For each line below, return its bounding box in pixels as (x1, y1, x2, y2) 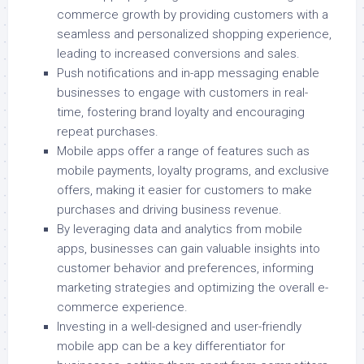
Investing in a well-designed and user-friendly (57, 319, 301, 335)
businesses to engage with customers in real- (57, 85, 308, 101)
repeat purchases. (57, 124, 158, 140)
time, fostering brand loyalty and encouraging (57, 105, 305, 120)
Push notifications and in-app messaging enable (57, 66, 319, 81)
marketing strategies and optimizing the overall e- (57, 280, 328, 296)
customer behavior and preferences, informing (57, 261, 314, 276)
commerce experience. (57, 300, 188, 315)
